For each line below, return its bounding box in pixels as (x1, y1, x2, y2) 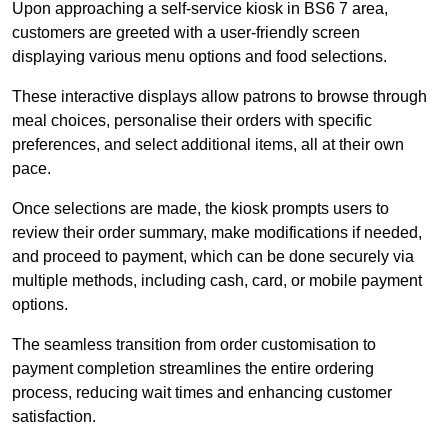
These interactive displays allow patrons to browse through (12, 88, 427, 106)
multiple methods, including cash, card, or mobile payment (12, 272, 422, 290)
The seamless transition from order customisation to (12, 336, 376, 354)
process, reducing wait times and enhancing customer (12, 384, 392, 402)
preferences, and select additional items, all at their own (12, 136, 404, 154)
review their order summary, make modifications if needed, (12, 224, 422, 242)
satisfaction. (12, 408, 96, 426)
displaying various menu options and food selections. (12, 48, 391, 66)
